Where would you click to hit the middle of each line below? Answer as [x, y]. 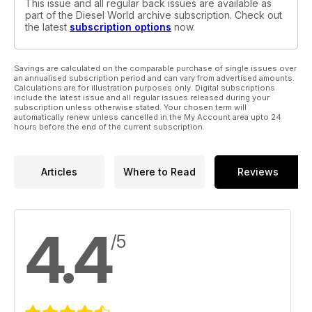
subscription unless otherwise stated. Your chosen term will [130, 107]
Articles [59, 172]
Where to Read [159, 172]
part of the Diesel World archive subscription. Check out [154, 15]
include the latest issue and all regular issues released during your [142, 97]
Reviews [258, 172]
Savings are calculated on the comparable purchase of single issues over [155, 68]
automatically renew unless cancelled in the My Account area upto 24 [148, 117]
